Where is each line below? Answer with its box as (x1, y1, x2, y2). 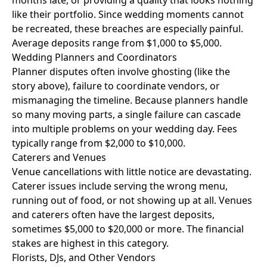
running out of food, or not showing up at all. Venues (12, 194, 252, 207)
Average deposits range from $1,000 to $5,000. (12, 36, 222, 49)
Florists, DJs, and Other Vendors (12, 251, 156, 264)
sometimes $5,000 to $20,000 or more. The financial (12, 222, 244, 235)
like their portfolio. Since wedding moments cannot (12, 8, 244, 21)
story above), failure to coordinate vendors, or (12, 79, 220, 92)
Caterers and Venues (12, 151, 106, 164)
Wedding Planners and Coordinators (12, 51, 177, 64)
